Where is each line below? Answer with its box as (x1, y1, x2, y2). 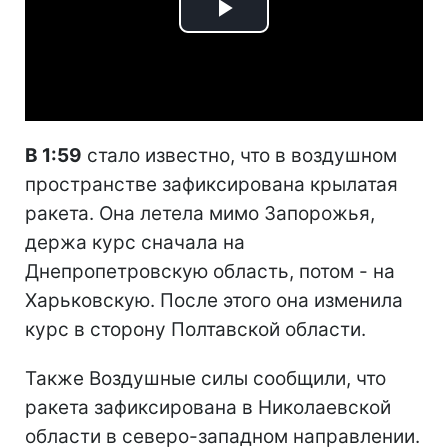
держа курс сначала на (25, 230, 245, 254)
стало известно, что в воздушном (82, 143, 397, 167)
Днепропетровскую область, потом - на (25, 259, 395, 283)
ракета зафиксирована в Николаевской (25, 395, 391, 419)
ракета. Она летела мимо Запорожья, (25, 201, 375, 225)
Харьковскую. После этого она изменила (25, 288, 403, 312)
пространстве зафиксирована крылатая (25, 172, 398, 196)
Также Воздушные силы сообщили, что (25, 366, 386, 390)
